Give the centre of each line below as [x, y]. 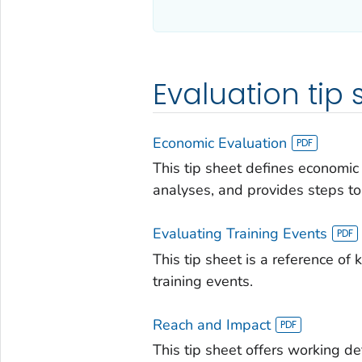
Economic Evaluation [219, 143]
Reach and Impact [211, 324]
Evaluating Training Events [240, 234]
